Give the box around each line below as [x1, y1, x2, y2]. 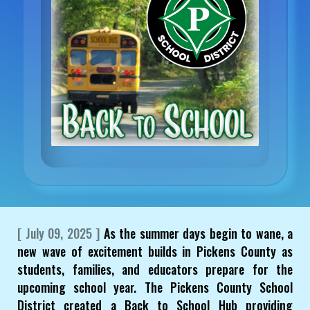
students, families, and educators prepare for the [17, 260, 293, 279]
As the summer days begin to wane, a [100, 224, 293, 243]
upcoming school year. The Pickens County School [17, 278, 293, 297]
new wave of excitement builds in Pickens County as [17, 242, 293, 261]
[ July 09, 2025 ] [17, 224, 100, 243]
